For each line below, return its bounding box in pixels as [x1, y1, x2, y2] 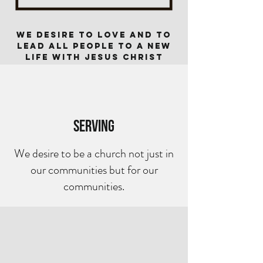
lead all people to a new [16, 41, 171, 51]
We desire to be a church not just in [14, 145, 174, 162]
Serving [73, 117, 114, 136]
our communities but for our [30, 161, 158, 178]
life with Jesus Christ [25, 52, 163, 62]
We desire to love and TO [16, 30, 171, 40]
